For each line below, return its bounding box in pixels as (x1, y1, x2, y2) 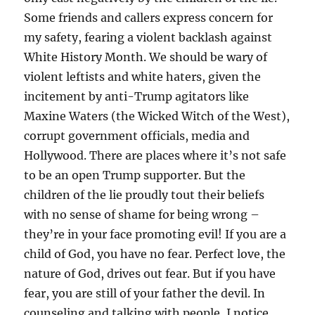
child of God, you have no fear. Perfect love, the (24, 247, 286, 262)
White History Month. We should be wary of (24, 50, 268, 65)
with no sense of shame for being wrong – (24, 207, 260, 222)
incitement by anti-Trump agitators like (24, 89, 250, 104)
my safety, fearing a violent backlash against (24, 30, 273, 45)
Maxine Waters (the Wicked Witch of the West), (24, 109, 290, 124)
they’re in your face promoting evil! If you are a (24, 227, 287, 242)
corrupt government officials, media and (24, 129, 250, 143)
